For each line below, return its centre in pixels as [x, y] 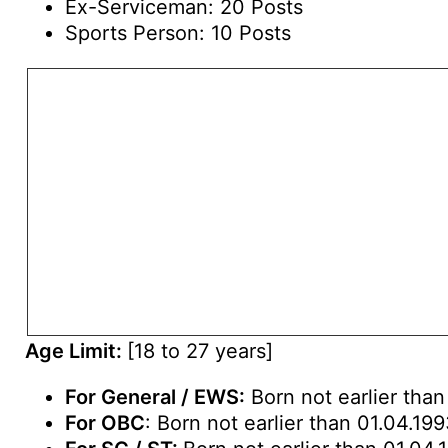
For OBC [105, 423]
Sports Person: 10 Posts [178, 33]
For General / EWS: [155, 397]
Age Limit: [76, 351]
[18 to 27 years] [200, 351]
